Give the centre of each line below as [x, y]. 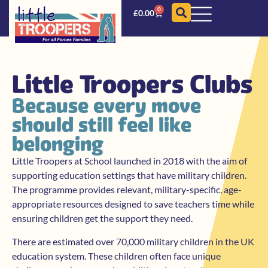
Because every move [106, 106]
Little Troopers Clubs [132, 84]
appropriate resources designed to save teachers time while [133, 204]
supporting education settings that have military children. [129, 175]
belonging [58, 144]
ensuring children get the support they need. [102, 218]
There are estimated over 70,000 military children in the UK [133, 241]
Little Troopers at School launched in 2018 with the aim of [130, 161]
